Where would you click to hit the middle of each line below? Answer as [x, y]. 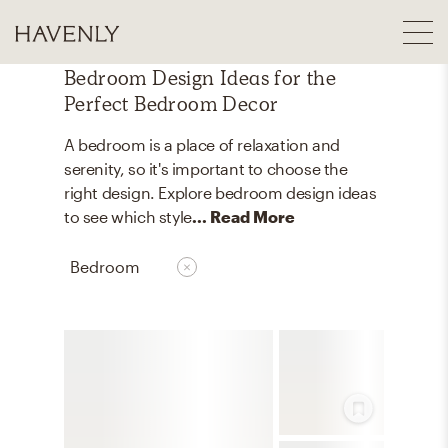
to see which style [128, 216]
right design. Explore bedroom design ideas [220, 192]
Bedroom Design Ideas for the [200, 78]
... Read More [243, 216]
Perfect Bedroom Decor [171, 104]
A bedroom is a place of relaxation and [202, 144]
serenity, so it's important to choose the [206, 168]
